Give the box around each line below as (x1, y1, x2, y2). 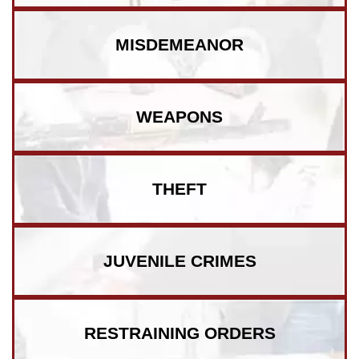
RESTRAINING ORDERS (83, 324, 276, 343)
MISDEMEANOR (115, 35, 244, 54)
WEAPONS (136, 107, 223, 127)
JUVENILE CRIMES (103, 252, 256, 271)
